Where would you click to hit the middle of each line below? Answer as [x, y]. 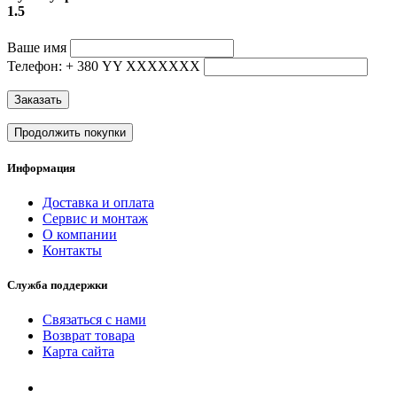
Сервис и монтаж [95, 219]
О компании [80, 235]
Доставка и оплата [98, 203]
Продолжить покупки [70, 132]
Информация [41, 167]
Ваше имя [37, 47]
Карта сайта [78, 352]
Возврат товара [89, 336]
